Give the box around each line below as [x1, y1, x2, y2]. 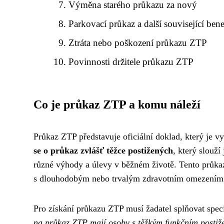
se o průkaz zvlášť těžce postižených [33, 145, 173, 155]
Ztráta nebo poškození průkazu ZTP [68, 37, 207, 48]
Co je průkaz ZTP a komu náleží [33, 97, 200, 111]
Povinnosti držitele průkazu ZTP [68, 56, 194, 67]
